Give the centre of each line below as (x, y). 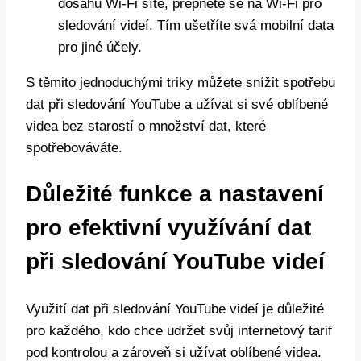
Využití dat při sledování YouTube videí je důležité (175, 309)
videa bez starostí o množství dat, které (146, 127)
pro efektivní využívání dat (168, 228)
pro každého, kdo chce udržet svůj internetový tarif (179, 330)
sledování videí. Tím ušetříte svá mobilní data (196, 26)
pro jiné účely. (100, 48)
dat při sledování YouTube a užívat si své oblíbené (177, 105)
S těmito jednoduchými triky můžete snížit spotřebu (180, 83)
